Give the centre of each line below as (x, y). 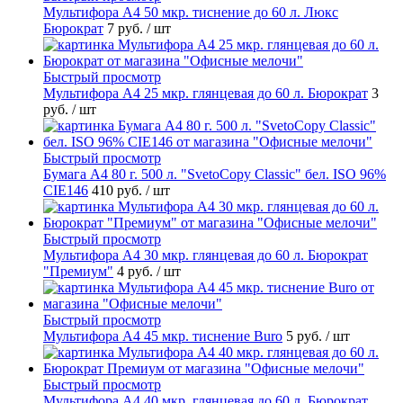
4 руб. (137, 272)
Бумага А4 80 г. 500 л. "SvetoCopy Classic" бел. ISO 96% (215, 175)
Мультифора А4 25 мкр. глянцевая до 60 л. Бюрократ (206, 94)
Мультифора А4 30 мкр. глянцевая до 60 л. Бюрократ (206, 255)
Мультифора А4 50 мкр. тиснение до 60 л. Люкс (191, 13)
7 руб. (127, 29)
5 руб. (306, 336)
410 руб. (119, 191)
